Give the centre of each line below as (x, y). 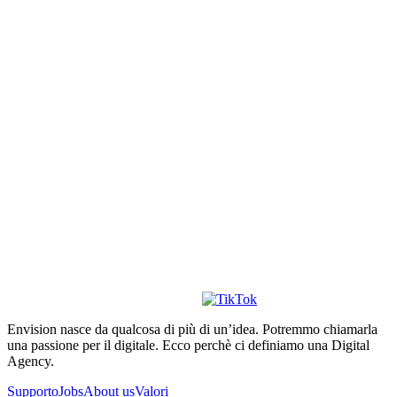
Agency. (31, 361)
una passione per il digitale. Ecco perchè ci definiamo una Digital (188, 345)
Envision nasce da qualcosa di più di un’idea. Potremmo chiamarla (192, 329)
